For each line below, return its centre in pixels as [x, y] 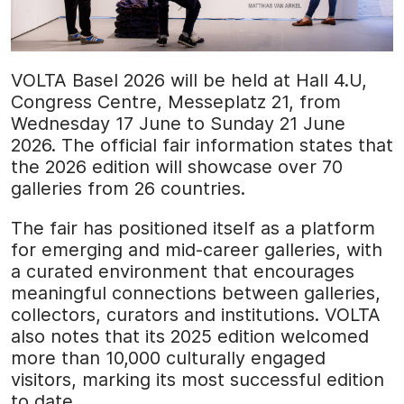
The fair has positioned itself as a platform [193, 228]
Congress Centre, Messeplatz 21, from [176, 101]
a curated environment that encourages [183, 271]
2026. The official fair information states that [202, 145]
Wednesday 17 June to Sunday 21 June [178, 123]
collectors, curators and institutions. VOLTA [196, 314]
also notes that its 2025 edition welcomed [190, 336]
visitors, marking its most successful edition [197, 379]
